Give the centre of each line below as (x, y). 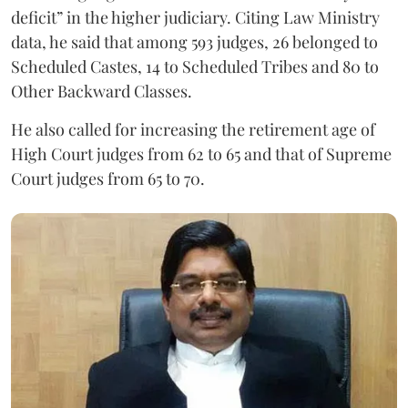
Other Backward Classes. (102, 91)
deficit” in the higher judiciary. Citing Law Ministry (195, 17)
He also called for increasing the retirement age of (193, 129)
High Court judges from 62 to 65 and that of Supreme (201, 153)
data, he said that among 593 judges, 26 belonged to (194, 41)
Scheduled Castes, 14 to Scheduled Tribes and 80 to (195, 66)
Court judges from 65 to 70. (108, 178)
